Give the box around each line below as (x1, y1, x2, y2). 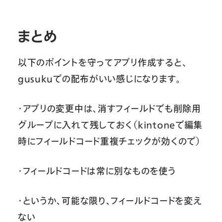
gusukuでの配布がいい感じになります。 (17, 72, 181, 85)
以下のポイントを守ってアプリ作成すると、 (17, 56, 187, 68)
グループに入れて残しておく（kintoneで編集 (17, 118, 203, 131)
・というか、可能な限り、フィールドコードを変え (17, 194, 202, 207)
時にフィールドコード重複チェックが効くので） (17, 135, 201, 147)
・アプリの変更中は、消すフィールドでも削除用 (17, 102, 201, 114)
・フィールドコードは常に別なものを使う (17, 165, 176, 177)
